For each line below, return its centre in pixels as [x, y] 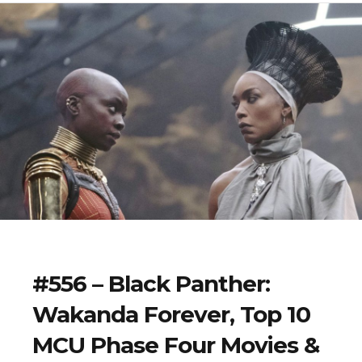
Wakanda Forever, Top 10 [171, 315]
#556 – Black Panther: [151, 284]
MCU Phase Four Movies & [176, 345]
